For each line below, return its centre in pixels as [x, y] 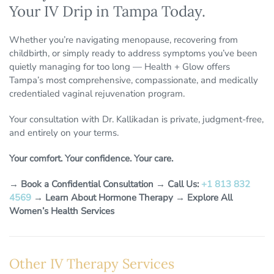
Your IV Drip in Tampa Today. [107, 12]
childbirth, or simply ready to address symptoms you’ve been [133, 54]
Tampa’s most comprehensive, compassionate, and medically [134, 80]
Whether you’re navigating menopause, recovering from [124, 40]
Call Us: [184, 184]
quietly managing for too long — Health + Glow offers [120, 67]
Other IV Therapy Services [92, 264]
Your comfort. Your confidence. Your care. [91, 159]
